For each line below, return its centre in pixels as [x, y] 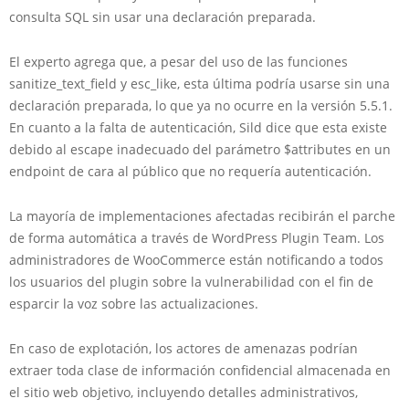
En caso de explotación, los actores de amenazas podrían [184, 348]
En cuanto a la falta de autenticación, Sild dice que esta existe [198, 127]
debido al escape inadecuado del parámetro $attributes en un [200, 149]
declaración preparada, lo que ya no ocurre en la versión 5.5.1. [201, 105]
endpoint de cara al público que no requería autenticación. [190, 171]
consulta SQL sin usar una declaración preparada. [163, 17]
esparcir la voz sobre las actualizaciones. [134, 304]
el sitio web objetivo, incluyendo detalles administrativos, [184, 392]
